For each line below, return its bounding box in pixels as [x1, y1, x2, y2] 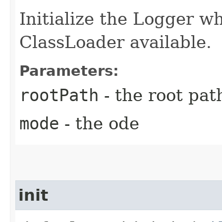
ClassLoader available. [19, 32, 212, 52]
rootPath [19, 85, 99, 105]
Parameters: [19, 62, 119, 79]
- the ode [59, 113, 139, 133]
